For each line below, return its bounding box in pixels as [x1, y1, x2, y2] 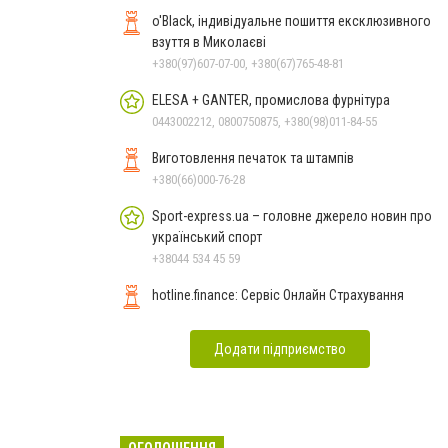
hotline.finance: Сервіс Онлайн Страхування [152, 286, 404, 303]
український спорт [152, 228, 262, 245]
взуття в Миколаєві [152, 33, 266, 50]
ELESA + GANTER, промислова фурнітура [255, 91, 390, 108]
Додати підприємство [214, 340, 346, 357]
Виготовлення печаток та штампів [152, 149, 354, 166]
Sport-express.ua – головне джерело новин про [152, 207, 432, 224]
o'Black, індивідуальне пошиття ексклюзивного [152, 12, 431, 29]
